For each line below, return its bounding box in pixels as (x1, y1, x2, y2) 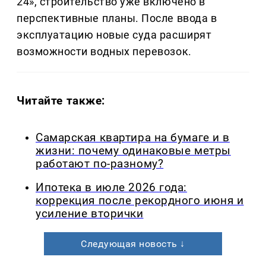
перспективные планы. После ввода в (17, 11, 217, 24)
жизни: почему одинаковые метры (36, 144, 231, 157)
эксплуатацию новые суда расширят (17, 28, 212, 41)
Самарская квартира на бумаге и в (36, 131, 230, 144)
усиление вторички (36, 207, 144, 221)
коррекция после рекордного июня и (36, 194, 244, 208)
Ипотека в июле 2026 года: (36, 181, 188, 195)
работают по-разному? (36, 157, 164, 170)
